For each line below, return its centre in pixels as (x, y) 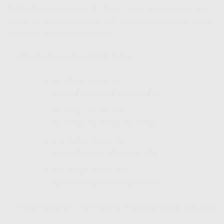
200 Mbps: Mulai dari (90, 170)
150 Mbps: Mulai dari (90, 141)
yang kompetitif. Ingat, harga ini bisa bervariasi (125, 9)
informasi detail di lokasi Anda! (61, 34)
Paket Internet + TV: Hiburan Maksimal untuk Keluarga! (117, 207)
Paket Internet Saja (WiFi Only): (74, 57)
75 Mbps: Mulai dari (87, 111)
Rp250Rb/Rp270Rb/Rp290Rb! (105, 123)
